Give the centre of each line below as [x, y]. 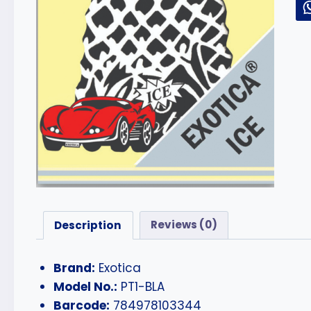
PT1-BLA [141, 286]
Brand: [75, 268]
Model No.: [86, 286]
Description [88, 225]
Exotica [118, 268]
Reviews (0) [184, 225]
